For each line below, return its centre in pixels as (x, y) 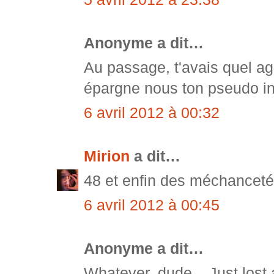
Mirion (107, 157)
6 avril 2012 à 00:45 (152, 206)
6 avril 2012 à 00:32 (152, 113)
